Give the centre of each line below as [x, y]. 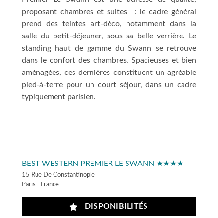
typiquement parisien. [59, 97]
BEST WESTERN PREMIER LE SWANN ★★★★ [103, 163]
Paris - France [40, 184]
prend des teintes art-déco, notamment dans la [109, 24]
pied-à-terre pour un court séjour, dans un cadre [109, 84]
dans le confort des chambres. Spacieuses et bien [109, 60]
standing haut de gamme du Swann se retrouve [109, 48]
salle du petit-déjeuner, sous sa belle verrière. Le [109, 36]
